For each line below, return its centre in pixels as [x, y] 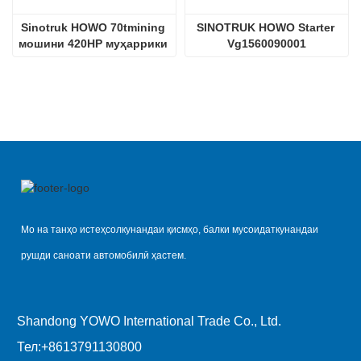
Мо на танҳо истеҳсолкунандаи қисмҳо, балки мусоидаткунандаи [170, 229]
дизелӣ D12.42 [94, 59]
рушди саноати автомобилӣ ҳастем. [104, 255]
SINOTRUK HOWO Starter [265, 27]
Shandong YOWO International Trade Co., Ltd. [149, 321]
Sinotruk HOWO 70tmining [93, 27]
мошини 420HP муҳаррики [93, 43]
